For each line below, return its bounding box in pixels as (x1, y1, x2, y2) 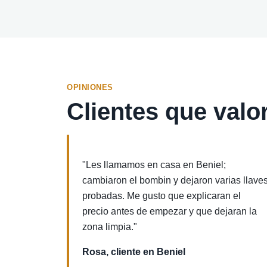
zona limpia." (82, 222, 137, 232)
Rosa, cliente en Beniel (82, 247, 185, 257)
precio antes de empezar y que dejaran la (82, 206, 257, 216)
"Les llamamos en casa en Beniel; (82, 160, 226, 170)
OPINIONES (67, 83, 113, 92)
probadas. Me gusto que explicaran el (82, 191, 241, 201)
